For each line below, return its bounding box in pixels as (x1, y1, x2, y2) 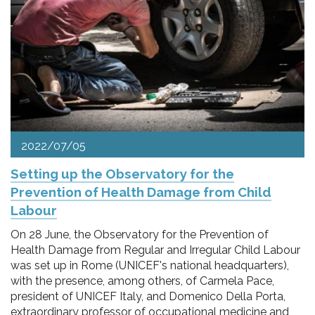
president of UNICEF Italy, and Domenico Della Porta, (11, 289, 285, 303)
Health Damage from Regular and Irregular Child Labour (11, 243, 300, 257)
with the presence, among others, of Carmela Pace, (11, 274, 274, 288)
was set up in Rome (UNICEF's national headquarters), (11, 258, 289, 272)
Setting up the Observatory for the (11, 165, 234, 181)
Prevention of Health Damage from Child (11, 184, 271, 200)
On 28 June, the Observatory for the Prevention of (11, 227, 269, 241)
